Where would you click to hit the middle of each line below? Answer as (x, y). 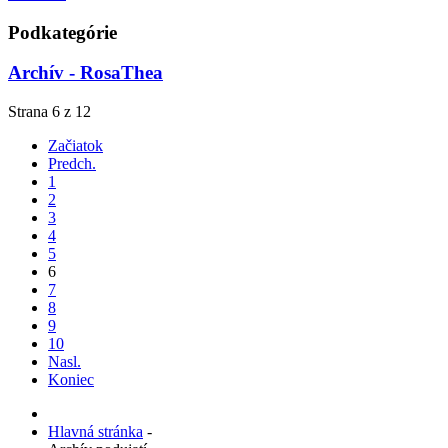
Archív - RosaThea (85, 73)
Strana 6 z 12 (49, 112)
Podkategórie (62, 32)
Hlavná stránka (95, 432)
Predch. (72, 164)
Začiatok (75, 146)
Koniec (71, 380)
